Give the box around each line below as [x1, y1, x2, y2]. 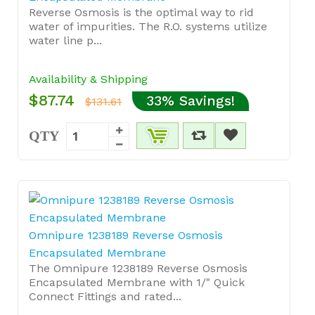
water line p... [29, 33, 102, 47]
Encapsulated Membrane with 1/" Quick [29, 275, 245, 289]
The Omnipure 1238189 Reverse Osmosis [29, 261, 247, 275]
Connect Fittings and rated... [29, 289, 181, 303]
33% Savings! [146, 91, 235, 109]
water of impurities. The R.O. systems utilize [29, 19, 267, 33]
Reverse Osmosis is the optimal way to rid [29, 5, 254, 19]
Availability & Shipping [29, 72, 148, 86]
